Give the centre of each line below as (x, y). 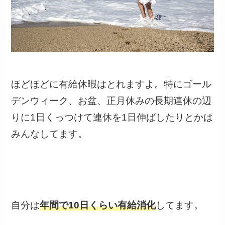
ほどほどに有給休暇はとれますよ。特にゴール (111, 84)
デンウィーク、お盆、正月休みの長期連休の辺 (111, 101)
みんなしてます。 (49, 134)
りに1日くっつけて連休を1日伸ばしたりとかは (112, 118)
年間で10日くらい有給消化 (98, 205)
